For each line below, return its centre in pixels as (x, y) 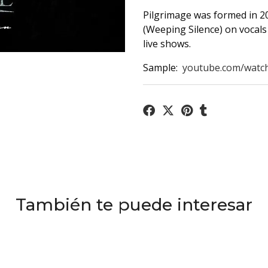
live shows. (167, 44)
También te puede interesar (134, 205)
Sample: (163, 68)
